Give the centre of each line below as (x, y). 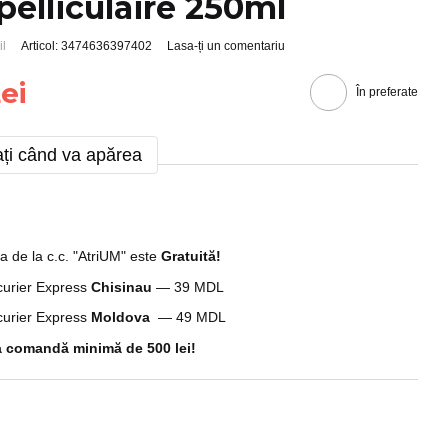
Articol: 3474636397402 (87, 46)
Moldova (121, 317)
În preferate (386, 92)
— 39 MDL (188, 286)
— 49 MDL (188, 317)
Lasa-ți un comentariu (226, 46)
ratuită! (197, 256)
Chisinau (122, 286)
